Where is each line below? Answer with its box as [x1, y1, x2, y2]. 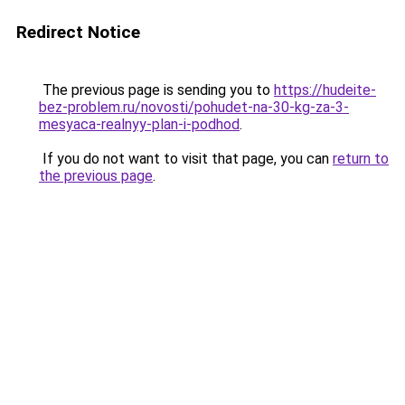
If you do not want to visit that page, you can [39, 150, 333, 167]
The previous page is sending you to [39, 81, 274, 99]
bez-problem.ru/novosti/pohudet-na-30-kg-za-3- [39, 99, 349, 116]
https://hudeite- [274, 81, 376, 99]
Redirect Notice [16, 22, 140, 42]
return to [333, 150, 389, 167]
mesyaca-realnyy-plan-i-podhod [39, 116, 240, 133]
